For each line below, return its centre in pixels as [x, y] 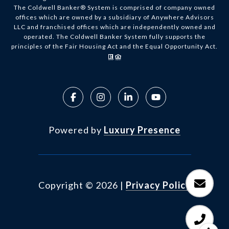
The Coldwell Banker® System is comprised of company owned [114, 8]
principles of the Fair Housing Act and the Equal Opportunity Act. [114, 47]
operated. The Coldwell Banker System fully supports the [114, 37]
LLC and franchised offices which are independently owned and [114, 27]
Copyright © [66, 185]
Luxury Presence [142, 130]
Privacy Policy [158, 185]
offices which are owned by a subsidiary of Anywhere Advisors [114, 17]
